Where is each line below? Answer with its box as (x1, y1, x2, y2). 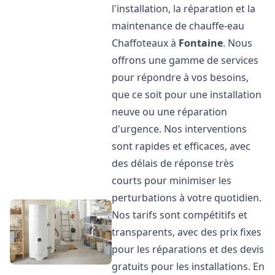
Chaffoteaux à (112, 36, 179, 50)
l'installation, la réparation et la (112, 2, 256, 15)
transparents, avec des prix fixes (112, 225, 262, 239)
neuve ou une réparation (112, 105, 228, 118)
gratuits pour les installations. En (112, 260, 265, 273)
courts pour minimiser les (112, 174, 232, 187)
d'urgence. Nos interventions (112, 122, 247, 136)
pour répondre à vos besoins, (112, 71, 249, 84)
